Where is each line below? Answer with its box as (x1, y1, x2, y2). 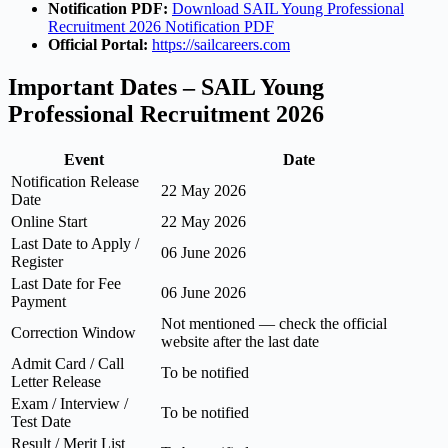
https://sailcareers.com (152, 36, 290, 53)
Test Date (11, 412, 71, 430)
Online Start (11, 212, 87, 230)
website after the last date (161, 332, 319, 350)
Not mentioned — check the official (161, 314, 387, 332)
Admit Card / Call (11, 354, 124, 372)
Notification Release (11, 172, 139, 190)
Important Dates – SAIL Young (8, 73, 324, 100)
